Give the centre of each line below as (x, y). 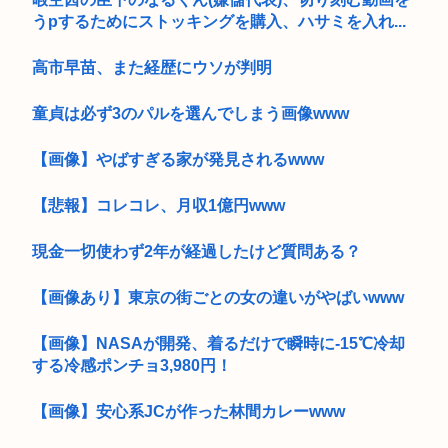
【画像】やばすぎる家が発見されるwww (178, 159)
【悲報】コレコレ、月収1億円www (158, 205)
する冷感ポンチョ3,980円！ (132, 365)
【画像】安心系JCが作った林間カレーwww (188, 411)
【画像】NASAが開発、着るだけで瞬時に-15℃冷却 (218, 343)
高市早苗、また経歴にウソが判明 (152, 67)
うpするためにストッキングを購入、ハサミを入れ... (219, 21)
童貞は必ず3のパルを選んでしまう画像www (190, 113)
